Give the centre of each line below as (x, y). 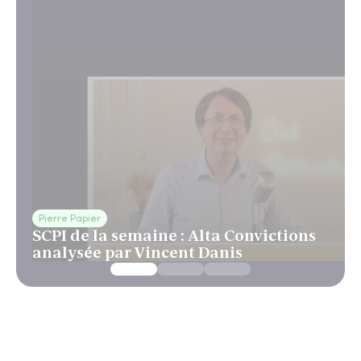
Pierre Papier (70, 219)
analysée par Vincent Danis (137, 252)
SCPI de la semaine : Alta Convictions (174, 235)
